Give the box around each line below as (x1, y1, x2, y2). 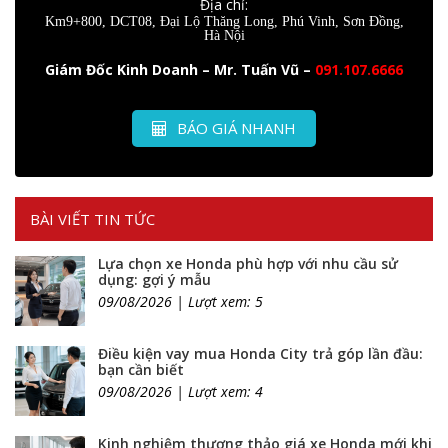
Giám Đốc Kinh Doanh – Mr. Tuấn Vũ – (45, 60, 311, 79)
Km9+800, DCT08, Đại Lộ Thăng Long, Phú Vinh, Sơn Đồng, (44, 14, 404, 28)
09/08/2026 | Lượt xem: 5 (98, 292, 263, 311)
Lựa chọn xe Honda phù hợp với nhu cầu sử (98, 254, 398, 273)
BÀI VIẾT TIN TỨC (30, 209, 155, 229)
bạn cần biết (98, 360, 184, 379)
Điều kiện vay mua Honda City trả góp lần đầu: (98, 344, 423, 363)
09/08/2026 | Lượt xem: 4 (98, 382, 263, 401)
